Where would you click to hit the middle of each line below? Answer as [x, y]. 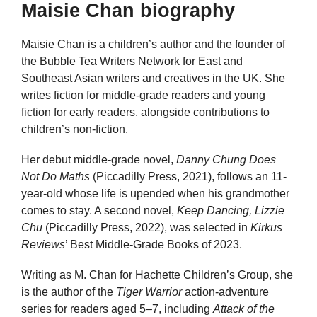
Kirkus [266, 228]
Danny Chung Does [226, 160]
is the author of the [69, 292]
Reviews [43, 245]
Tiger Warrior [149, 292]
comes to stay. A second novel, [99, 211]
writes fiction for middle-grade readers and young [143, 95]
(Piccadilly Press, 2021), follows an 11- [188, 177]
